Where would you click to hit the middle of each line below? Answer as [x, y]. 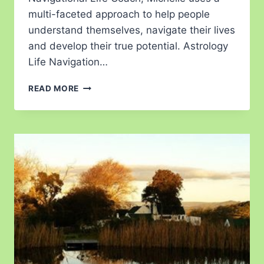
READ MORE [54, 88]
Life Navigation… [68, 62]
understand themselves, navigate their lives [132, 30]
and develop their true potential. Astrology [128, 46]
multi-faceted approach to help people [119, 14]
